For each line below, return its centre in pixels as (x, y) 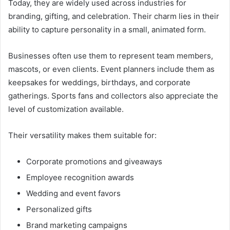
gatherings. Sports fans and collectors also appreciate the (113, 96)
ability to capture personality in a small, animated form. (107, 30)
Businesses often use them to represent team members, (111, 56)
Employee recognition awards (80, 178)
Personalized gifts (59, 209)
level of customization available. (66, 109)
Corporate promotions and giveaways (94, 162)
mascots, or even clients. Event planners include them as (111, 69)
